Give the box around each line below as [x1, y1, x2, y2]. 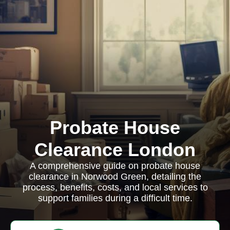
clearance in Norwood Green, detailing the [29, 171, 201, 182]
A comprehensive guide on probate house [30, 161, 200, 171]
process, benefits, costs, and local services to [22, 182, 208, 193]
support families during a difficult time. [37, 193, 193, 203]
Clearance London [34, 139, 196, 160]
